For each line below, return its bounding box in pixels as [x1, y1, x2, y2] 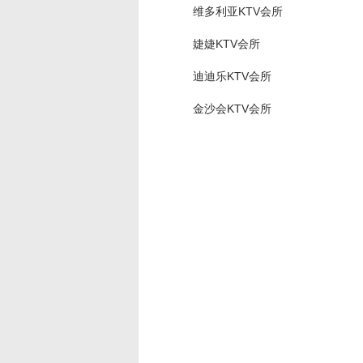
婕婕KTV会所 [193, 37, 260, 50]
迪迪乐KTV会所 [193, 70, 271, 83]
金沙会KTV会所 [193, 102, 271, 115]
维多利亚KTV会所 [193, 5, 283, 18]
